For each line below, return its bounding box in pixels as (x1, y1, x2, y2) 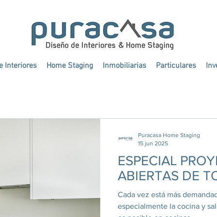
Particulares (155, 61, 196, 71)
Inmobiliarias (102, 61, 146, 71)
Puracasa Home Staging (138, 132, 200, 139)
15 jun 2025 (138, 139, 168, 147)
